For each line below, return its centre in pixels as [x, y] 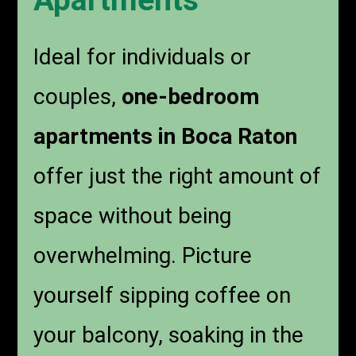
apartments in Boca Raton [166, 137]
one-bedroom [191, 97]
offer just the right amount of [178, 176]
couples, [78, 97]
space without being [133, 216]
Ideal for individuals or [143, 57]
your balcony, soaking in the [169, 335]
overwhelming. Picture [143, 256]
